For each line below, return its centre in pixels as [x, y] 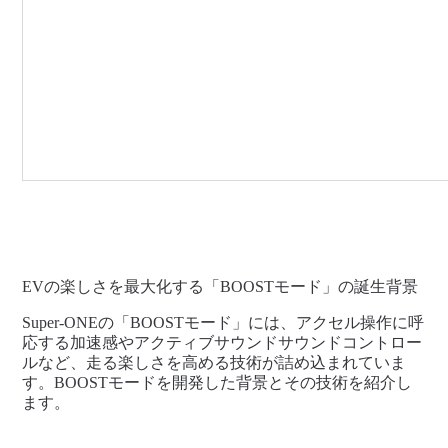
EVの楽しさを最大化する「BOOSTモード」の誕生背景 [220, 286]
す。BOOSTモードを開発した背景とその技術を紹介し [217, 382]
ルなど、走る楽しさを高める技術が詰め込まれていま [214, 362]
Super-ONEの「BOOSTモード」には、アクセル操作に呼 [223, 322]
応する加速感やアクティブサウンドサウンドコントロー [222, 342]
